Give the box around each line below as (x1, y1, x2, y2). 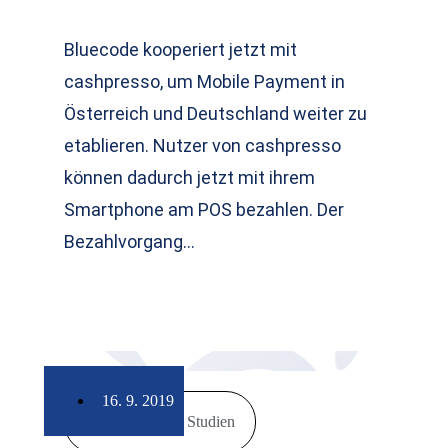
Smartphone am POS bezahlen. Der (64, 199, 345, 220)
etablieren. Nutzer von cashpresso (64, 135, 342, 156)
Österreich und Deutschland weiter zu (64, 103, 368, 124)
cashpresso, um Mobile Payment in (64, 71, 346, 92)
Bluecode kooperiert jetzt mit (64, 39, 298, 60)
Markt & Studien (129, 413, 236, 430)
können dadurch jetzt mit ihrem (64, 167, 316, 188)
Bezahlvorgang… (64, 231, 196, 252)
